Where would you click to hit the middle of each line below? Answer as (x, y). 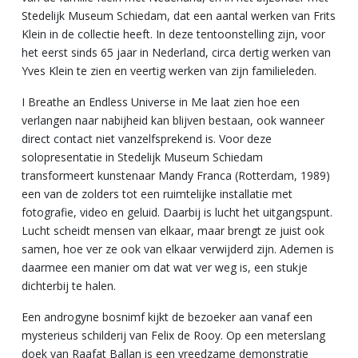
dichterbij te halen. (69, 286)
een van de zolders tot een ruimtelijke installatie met (157, 194)
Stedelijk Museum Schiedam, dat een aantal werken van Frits (179, 16)
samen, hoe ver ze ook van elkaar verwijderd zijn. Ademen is (178, 249)
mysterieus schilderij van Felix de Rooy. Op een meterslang (173, 335)
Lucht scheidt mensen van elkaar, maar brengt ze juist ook (173, 231)
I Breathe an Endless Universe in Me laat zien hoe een (161, 102)
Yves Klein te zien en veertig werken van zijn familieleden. (169, 71)
